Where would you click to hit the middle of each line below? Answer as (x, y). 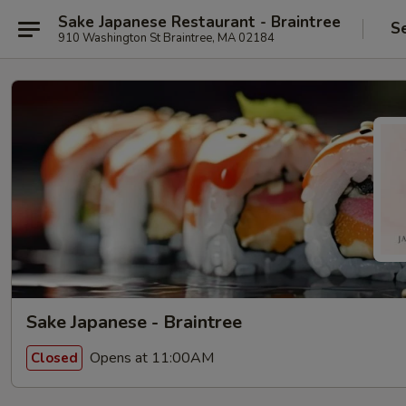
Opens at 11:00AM (150, 358)
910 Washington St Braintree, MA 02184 (166, 38)
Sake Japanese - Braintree (134, 322)
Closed (54, 358)
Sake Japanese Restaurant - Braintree (199, 22)
